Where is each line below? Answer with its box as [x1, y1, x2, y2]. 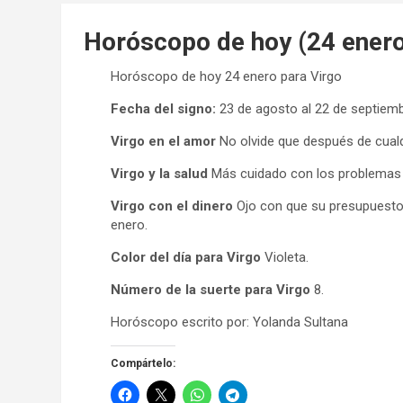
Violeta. [261, 248, 309, 265]
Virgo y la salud [111, 165, 208, 182]
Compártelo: [111, 356, 175, 370]
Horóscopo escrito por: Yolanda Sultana [111, 313, 348, 330]
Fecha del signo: [111, 100, 216, 117]
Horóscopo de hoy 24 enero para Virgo [111, 67, 342, 85]
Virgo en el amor [111, 132, 216, 149]
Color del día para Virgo [111, 248, 261, 265]
